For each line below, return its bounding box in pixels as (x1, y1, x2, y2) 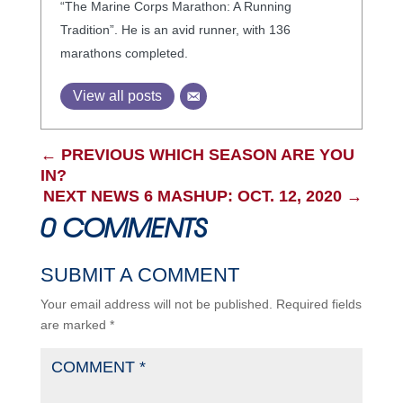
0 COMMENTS (40, 210, 207, 244)
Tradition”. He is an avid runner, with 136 (59, 22, 291, 37)
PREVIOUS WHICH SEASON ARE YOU (60, 145, 354, 164)
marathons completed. (59, 45, 188, 60)
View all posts (72, 87, 162, 103)
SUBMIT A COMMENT (40, 263, 239, 286)
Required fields (275, 296, 362, 311)
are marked (40, 317, 110, 332)
